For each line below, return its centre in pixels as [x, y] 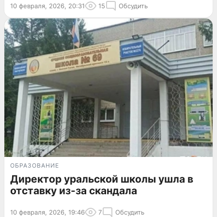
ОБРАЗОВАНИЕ [35, 166]
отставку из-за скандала [74, 191]
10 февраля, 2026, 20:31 [47, 6]
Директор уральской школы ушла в [102, 179]
